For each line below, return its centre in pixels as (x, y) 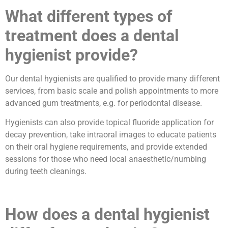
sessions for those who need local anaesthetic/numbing (106, 159)
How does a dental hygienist (107, 214)
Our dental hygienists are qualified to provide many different (112, 78)
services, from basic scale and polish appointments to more (112, 91)
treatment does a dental (92, 35)
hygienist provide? (72, 55)
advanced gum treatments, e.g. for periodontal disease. (104, 103)
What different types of (89, 16)
